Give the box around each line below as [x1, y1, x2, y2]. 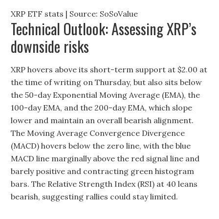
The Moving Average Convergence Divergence [11, 128, 185, 138]
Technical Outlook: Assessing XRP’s [11, 18, 197, 40]
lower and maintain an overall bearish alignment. [11, 115, 194, 125]
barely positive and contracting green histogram [11, 166, 195, 176]
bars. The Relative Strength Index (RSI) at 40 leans [11, 179, 198, 189]
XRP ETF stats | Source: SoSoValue [11, 9, 140, 19]
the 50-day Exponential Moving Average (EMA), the [11, 90, 200, 100]
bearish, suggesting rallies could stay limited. [11, 192, 178, 201]
